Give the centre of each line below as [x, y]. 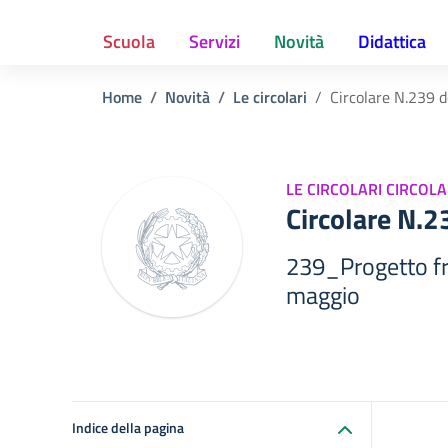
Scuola [129, 41]
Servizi [214, 41]
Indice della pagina [128, 427]
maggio [323, 295]
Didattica [392, 41]
